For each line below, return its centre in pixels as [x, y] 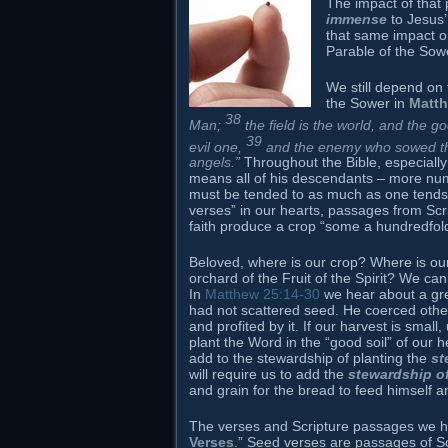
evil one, [217, 146]
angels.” [214, 162]
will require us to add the [268, 374]
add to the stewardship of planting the [310, 358]
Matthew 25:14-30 [262, 294]
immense [356, 18]
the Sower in [367, 102]
